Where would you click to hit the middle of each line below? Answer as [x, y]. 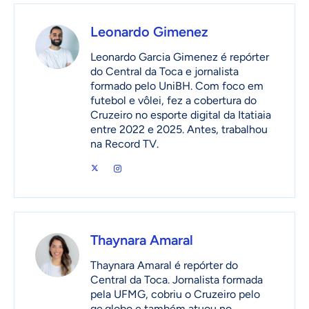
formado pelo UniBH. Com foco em [177, 86]
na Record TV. [124, 144]
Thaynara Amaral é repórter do [164, 266]
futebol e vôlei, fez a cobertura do [173, 101]
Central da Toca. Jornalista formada [177, 280]
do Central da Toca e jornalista [165, 72]
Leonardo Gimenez [149, 32]
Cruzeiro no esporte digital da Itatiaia [181, 115]
